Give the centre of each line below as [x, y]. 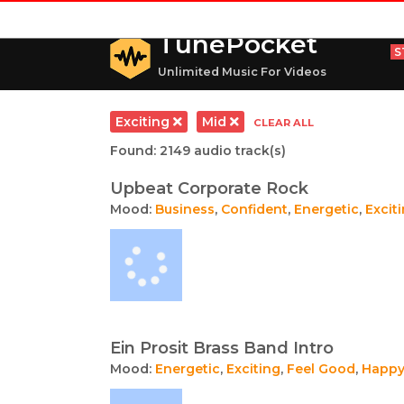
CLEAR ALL [284, 123]
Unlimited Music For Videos [242, 72]
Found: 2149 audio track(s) [198, 151]
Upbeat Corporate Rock [209, 188]
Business [185, 209]
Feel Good [321, 369]
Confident [254, 209]
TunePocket [238, 44]
